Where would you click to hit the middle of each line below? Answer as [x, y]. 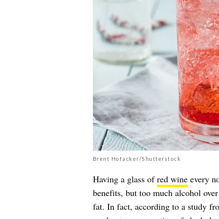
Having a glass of [125, 179]
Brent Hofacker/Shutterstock [137, 158]
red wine [172, 179]
